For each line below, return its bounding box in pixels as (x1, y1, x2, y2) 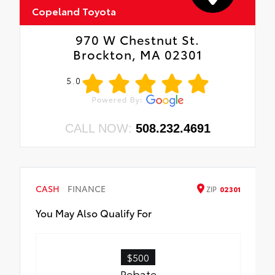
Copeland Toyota (32, 4, 116, 18)
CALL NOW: (64, 122, 136, 136)
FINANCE (68, 182, 106, 195)
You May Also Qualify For (36, 206, 152, 220)
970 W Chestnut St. (76, 31, 199, 48)
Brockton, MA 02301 (72, 45, 203, 63)
